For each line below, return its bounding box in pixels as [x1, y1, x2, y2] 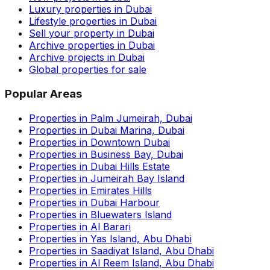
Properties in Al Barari [29, 220, 131, 233]
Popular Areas [5, 86, 82, 101]
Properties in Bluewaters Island [29, 208, 172, 221]
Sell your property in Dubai [29, 27, 154, 40]
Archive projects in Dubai [29, 51, 145, 64]
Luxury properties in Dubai [29, 3, 152, 16]
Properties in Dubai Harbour [29, 196, 160, 209]
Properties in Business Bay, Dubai [29, 148, 183, 160]
